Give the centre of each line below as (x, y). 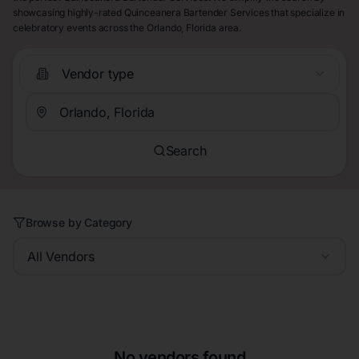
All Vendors (61, 257)
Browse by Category (79, 223)
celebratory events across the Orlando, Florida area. (127, 28)
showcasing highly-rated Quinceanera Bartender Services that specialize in (179, 13)
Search (186, 150)
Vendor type (98, 73)
